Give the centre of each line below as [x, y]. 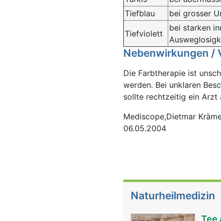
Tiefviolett [144, 34]
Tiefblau [140, 13]
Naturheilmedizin [173, 196]
